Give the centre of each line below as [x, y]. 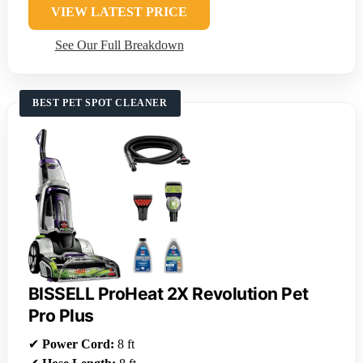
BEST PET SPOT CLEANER [100, 102]
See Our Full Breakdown [119, 45]
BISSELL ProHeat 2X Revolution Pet [169, 293]
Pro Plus [61, 315]
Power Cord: [78, 344]
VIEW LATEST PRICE [119, 11]
